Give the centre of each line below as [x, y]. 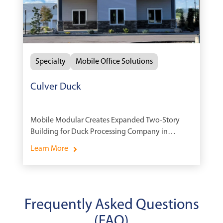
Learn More [49, 149]
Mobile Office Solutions [114, 62]
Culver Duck [56, 87]
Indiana [43, 144]
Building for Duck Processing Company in [99, 132]
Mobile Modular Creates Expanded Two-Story [105, 121]
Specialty [51, 62]
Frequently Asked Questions [111, 206]
